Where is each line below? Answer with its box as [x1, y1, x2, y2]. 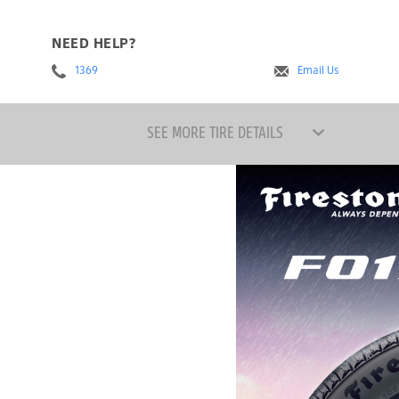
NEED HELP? [52, 34, 136, 53]
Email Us [297, 63, 340, 77]
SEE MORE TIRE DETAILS [146, 121, 283, 143]
